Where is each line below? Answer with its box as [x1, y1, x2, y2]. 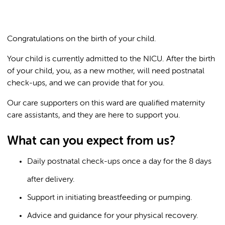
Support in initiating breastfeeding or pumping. [27, 194, 192, 202]
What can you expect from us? [7, 135, 175, 147]
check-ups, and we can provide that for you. [7, 79, 165, 87]
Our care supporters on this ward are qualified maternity [7, 99, 205, 107]
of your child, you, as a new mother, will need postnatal [7, 67, 204, 75]
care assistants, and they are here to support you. [7, 111, 180, 120]
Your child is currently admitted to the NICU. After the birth [7, 55, 215, 63]
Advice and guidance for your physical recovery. [27, 212, 198, 220]
